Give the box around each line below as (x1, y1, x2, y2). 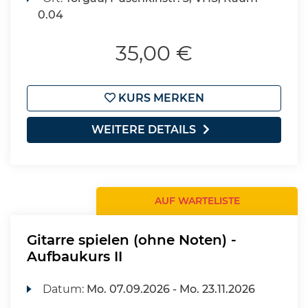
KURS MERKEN (115, 91, 204, 104)
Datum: (43, 283, 87, 296)
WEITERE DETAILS (91, 123, 196, 136)
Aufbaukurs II (27, 248, 122, 265)
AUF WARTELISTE (154, 195, 240, 207)
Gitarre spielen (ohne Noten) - (27, 232, 236, 248)
